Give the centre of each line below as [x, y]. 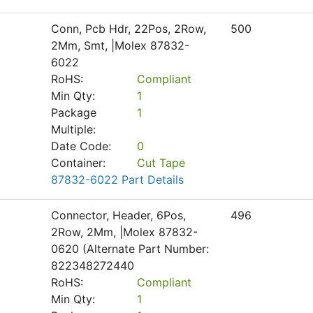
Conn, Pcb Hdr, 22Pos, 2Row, [129, 29]
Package [74, 112]
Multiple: [73, 129]
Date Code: [81, 146]
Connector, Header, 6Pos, [118, 215]
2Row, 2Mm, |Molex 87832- [124, 232]
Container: [78, 163]
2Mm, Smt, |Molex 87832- [120, 45]
